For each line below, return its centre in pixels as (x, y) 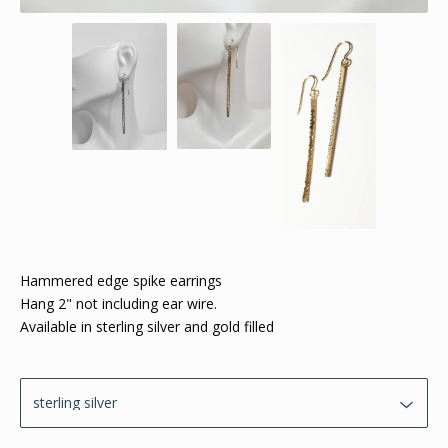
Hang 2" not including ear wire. (118, 304)
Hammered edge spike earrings (121, 281)
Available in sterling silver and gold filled (147, 327)
